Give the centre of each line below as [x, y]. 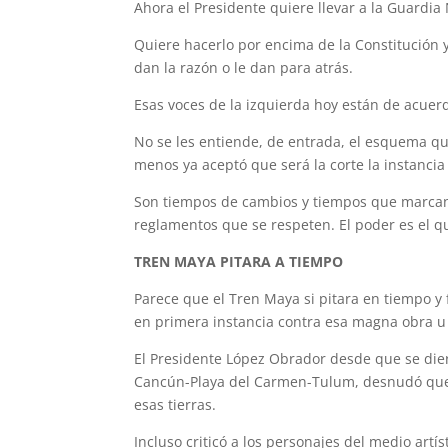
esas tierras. [175, 404]
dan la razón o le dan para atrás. [244, 67]
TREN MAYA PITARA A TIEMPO [239, 261]
